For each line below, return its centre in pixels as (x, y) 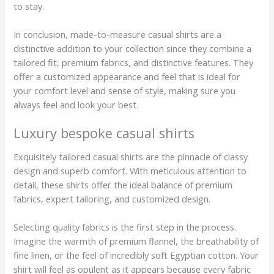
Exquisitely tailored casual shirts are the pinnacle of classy (131, 156)
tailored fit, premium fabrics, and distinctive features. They (134, 63)
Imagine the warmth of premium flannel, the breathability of (136, 241)
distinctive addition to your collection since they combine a (133, 49)
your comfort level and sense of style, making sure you (125, 91)
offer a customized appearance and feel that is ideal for (127, 77)
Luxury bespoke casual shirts (104, 133)
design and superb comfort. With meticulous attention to (130, 170)
